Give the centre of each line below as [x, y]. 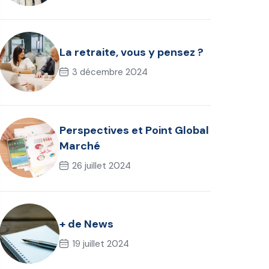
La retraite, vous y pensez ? [132, 52]
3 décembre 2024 [110, 72]
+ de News [87, 224]
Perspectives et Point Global [134, 130]
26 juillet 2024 [102, 165]
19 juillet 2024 [101, 243]
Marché [80, 146]
